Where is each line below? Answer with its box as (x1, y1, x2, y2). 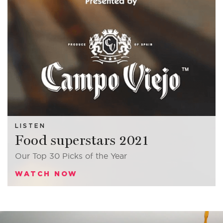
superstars (47, 132, 116, 149)
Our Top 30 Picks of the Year (15, 151, 127, 161)
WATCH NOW (15, 170, 78, 178)
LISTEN (15, 123, 46, 129)
